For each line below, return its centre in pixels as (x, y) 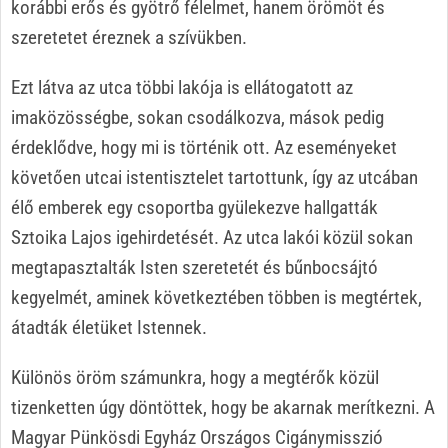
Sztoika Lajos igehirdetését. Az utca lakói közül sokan (212, 238)
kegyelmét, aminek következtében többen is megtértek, (216, 298)
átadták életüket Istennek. (109, 328)
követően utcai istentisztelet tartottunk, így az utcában (214, 178)
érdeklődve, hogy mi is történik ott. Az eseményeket (204, 148)
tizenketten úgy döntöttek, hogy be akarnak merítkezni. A (223, 408)
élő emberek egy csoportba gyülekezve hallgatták (194, 208)
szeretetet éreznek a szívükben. (129, 38)
